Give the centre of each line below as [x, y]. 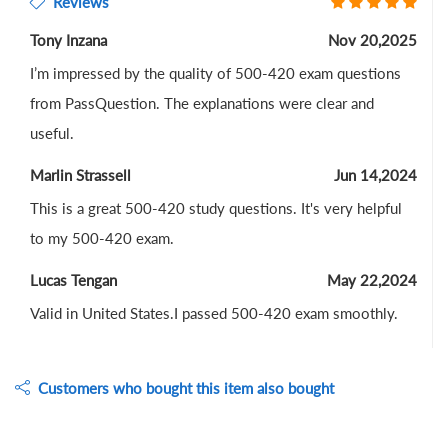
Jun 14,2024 [375, 175]
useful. [52, 133]
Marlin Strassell [80, 175]
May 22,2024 [372, 280]
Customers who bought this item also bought [182, 388]
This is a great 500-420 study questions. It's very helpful [216, 208]
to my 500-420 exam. [102, 238]
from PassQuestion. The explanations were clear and [202, 103]
